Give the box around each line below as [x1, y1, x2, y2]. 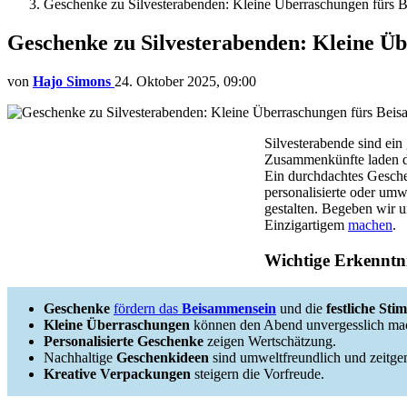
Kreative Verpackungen [44, 366, 191, 382]
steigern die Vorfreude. [191, 366, 324, 382]
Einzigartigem [264, 216, 348, 233]
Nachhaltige [44, 350, 116, 366]
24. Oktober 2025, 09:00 [114, 73, 256, 89]
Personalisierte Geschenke [44, 333, 203, 350]
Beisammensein [182, 301, 276, 317]
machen [348, 216, 392, 233]
